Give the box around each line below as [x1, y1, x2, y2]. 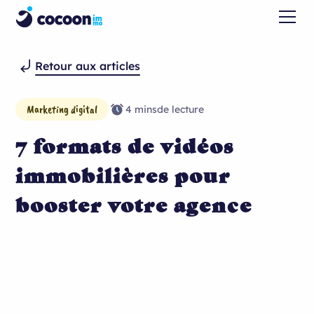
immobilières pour [15, 164, 231, 187]
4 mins [125, 102, 158, 116]
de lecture [157, 102, 205, 116]
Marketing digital [27, 102, 98, 116]
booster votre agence [15, 193, 253, 217]
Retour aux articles [35, 59, 141, 73]
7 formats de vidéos [15, 135, 235, 158]
